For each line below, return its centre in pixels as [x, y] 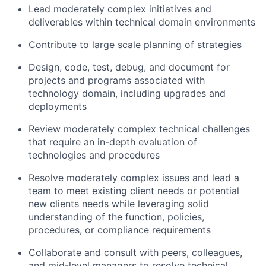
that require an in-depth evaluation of [113, 142]
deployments [58, 106]
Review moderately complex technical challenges [139, 129]
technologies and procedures [94, 155]
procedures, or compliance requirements [120, 230]
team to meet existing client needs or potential [134, 191]
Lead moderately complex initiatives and [120, 9]
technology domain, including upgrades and [127, 93]
